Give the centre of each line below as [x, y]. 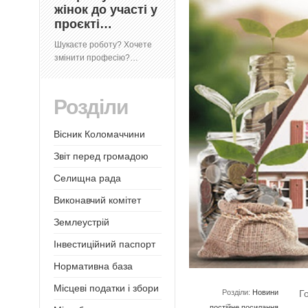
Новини [266, 293]
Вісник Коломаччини [99, 134]
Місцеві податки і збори [106, 288]
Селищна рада [87, 178]
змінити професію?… [96, 58]
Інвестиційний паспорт [104, 244]
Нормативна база [93, 266]
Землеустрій [81, 222]
